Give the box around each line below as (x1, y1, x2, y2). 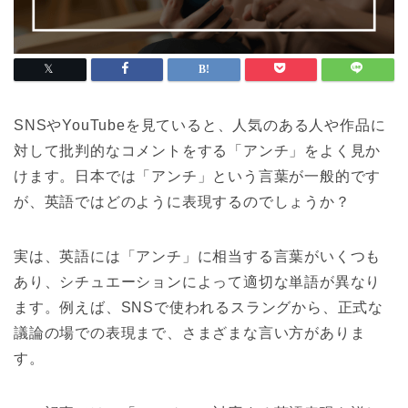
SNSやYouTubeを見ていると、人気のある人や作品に (14, 117, 386, 134)
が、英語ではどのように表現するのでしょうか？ (14, 194, 351, 210)
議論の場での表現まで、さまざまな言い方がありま (14, 325, 366, 342)
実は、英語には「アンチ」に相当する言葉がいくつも (14, 249, 382, 265)
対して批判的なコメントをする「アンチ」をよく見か (14, 143, 382, 159)
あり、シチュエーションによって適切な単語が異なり (14, 274, 382, 291)
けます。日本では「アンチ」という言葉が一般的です (14, 168, 382, 185)
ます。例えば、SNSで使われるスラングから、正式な (14, 300, 383, 316)
